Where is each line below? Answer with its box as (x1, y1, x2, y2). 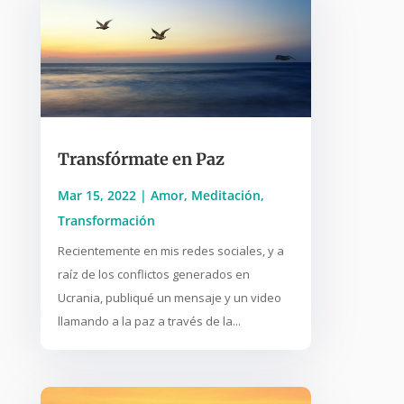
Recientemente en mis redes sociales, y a (57, 242, 284, 259)
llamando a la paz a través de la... (57, 312, 241, 329)
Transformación (57, 211, 155, 229)
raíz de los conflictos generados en (57, 265, 250, 282)
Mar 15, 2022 (57, 186, 136, 204)
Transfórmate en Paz (57, 148, 225, 170)
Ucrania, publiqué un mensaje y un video (57, 289, 281, 306)
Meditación (190, 186, 261, 204)
